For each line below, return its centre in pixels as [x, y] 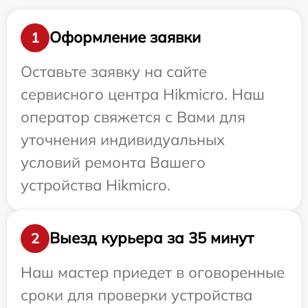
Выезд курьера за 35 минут [152, 238]
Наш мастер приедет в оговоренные [153, 272]
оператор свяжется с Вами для [133, 117]
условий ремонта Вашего [113, 162]
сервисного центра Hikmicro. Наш [143, 94]
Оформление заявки [125, 37]
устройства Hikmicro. [96, 185]
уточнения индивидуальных [123, 139]
